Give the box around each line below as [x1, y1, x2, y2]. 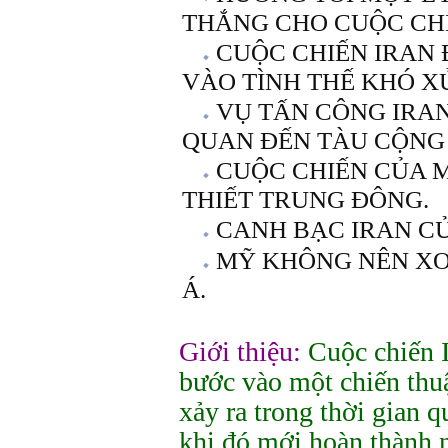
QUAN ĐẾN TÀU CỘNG [182, 127, 445, 154]
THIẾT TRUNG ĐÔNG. [182, 186, 429, 213]
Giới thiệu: [179, 336, 301, 367]
